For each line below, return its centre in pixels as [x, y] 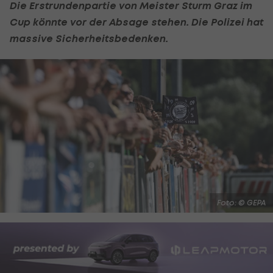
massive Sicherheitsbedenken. [89, 38]
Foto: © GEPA [241, 202]
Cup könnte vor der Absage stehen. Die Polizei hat [136, 22]
